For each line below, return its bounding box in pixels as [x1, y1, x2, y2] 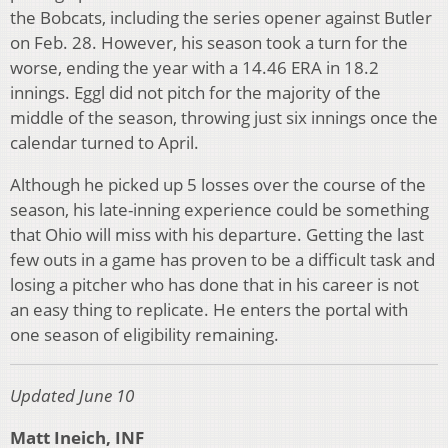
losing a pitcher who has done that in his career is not [10, 272, 419, 296]
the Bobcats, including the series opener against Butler [10, 5, 432, 29]
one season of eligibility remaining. [10, 322, 279, 346]
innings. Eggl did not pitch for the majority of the [10, 80, 381, 104]
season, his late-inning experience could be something [10, 197, 429, 221]
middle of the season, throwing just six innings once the [10, 105, 438, 129]
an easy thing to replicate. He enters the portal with [10, 297, 408, 321]
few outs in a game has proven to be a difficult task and [10, 247, 435, 271]
